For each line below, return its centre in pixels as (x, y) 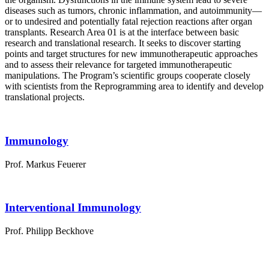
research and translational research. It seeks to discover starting (123, 43)
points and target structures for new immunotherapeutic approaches (131, 54)
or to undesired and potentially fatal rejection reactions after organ (128, 22)
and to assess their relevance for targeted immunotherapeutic (118, 65)
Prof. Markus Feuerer (45, 164)
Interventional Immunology (73, 208)
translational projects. (45, 97)
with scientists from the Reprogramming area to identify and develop (134, 86)
